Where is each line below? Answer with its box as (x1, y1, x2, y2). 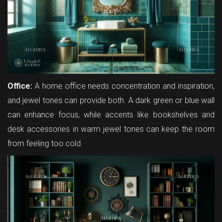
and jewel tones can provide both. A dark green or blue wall (7, 95, 215, 105)
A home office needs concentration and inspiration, (32, 81, 215, 91)
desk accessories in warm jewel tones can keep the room (7, 124, 215, 134)
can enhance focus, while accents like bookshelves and (7, 110, 215, 119)
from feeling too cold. (7, 138, 83, 148)
